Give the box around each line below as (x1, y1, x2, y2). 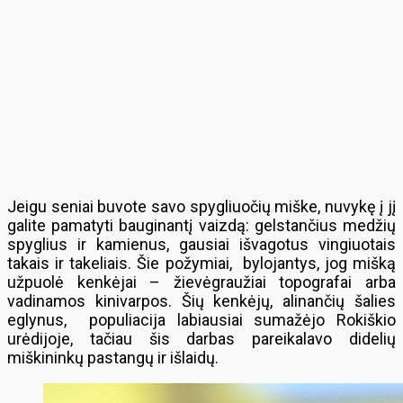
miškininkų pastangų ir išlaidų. (7, 348, 219, 367)
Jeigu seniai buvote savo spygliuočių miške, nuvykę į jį (7, 197, 396, 216)
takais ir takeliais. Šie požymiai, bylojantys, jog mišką (7, 254, 396, 273)
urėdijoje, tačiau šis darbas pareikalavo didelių (7, 329, 396, 348)
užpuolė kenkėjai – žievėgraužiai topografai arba (7, 273, 396, 291)
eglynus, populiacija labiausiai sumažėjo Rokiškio (7, 310, 396, 329)
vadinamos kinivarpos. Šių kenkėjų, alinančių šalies (7, 291, 396, 310)
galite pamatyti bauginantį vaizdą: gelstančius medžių (7, 216, 396, 235)
